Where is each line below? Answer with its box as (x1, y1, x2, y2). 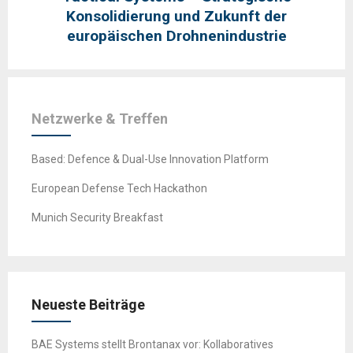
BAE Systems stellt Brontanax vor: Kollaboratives (32, 338, 273, 351)
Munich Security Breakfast (32, 211, 163, 225)
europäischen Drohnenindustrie (66, 26, 287, 45)
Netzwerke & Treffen (32, 110, 168, 127)
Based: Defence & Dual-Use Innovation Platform (32, 153, 269, 166)
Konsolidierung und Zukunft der (66, 6, 287, 25)
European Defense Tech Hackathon (32, 182, 207, 195)
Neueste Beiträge (32, 296, 145, 314)
